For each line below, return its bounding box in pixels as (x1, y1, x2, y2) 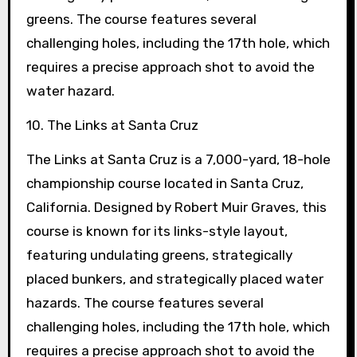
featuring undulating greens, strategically (25, 246, 292, 263)
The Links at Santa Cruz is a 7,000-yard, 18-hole (25, 151, 331, 167)
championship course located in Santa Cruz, (25, 175, 304, 191)
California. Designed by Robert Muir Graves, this (25, 198, 327, 215)
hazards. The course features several (25, 294, 264, 311)
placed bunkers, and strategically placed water (25, 270, 324, 287)
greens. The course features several (25, 10, 257, 27)
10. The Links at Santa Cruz (25, 116, 198, 133)
